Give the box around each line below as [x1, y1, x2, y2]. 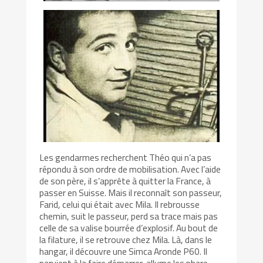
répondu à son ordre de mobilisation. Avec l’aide [39, 162, 221, 177]
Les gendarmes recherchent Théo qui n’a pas [39, 150, 212, 165]
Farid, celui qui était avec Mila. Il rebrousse [39, 197, 200, 212]
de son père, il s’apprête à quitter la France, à [39, 174, 211, 188]
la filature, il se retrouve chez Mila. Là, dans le [39, 232, 213, 247]
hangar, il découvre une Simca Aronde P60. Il [39, 244, 208, 259]
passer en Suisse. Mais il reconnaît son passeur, [39, 186, 222, 200]
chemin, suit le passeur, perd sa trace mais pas [39, 209, 218, 224]
